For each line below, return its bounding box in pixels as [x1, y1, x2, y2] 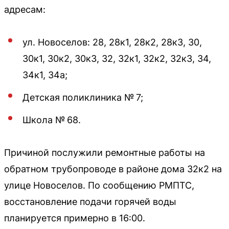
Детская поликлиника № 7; [22, 91, 143, 103]
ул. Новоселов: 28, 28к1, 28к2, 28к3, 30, [22, 36, 202, 48]
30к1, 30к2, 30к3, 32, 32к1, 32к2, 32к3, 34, [22, 53, 211, 64]
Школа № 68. [22, 114, 81, 125]
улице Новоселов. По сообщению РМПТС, [4, 179, 194, 191]
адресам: [4, 4, 45, 15]
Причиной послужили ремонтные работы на [4, 147, 205, 158]
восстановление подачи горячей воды [4, 196, 176, 207]
